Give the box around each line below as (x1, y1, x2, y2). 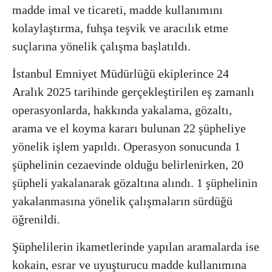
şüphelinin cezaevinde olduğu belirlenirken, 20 (12, 157, 243, 171)
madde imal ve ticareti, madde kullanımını (12, 2, 223, 16)
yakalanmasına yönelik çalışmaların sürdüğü (12, 194, 233, 208)
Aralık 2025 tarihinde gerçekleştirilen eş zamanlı (12, 84, 254, 98)
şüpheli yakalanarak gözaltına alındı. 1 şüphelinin (12, 175, 257, 189)
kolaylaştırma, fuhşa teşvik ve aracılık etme (12, 21, 228, 35)
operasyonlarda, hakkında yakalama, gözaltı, (12, 103, 232, 117)
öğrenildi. (12, 212, 60, 226)
